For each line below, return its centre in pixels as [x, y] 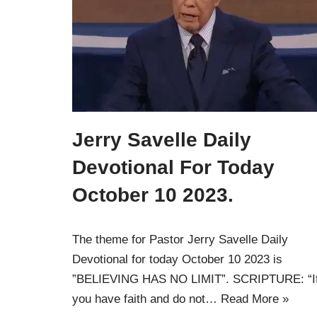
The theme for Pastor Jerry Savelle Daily [180, 239]
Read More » [255, 299]
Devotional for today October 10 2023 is [177, 259]
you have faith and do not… [146, 299]
